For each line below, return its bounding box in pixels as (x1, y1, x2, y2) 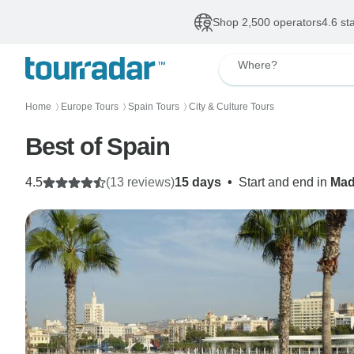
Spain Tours (128, 101, 179, 112)
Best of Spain (25, 133, 170, 160)
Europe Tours (61, 101, 119, 112)
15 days (175, 175, 221, 189)
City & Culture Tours (189, 101, 274, 112)
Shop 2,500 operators (212, 16, 322, 28)
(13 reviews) (106, 175, 175, 189)
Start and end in (239, 175, 330, 189)
